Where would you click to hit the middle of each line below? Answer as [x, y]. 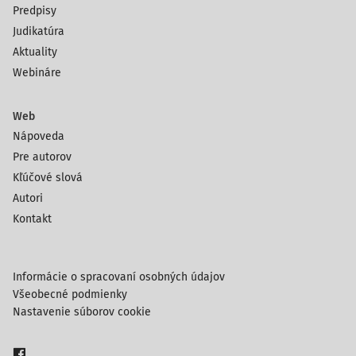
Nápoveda [39, 136]
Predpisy [35, 11]
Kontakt [32, 219]
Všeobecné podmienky [70, 294]
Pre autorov [42, 157]
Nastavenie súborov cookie [82, 312]
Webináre [37, 73]
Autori [28, 198]
